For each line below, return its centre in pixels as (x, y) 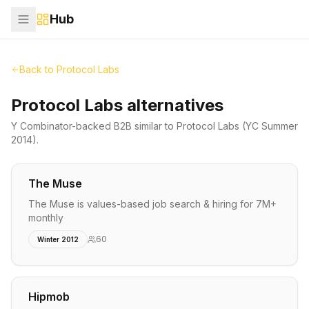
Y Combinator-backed (62, 126)
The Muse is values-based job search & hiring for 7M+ (152, 204)
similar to (154, 126)
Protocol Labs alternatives (117, 105)
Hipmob (49, 297)
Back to (38, 69)
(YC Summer (269, 126)
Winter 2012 (58, 239)
